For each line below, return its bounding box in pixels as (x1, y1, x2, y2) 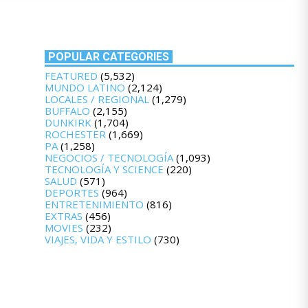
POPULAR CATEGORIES (47, 50, 169, 64)
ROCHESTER (44, 127, 106, 142)
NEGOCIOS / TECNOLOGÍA (44, 151, 173, 165)
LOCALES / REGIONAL (44, 92, 149, 107)
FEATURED (44, 69, 98, 83)
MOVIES (44, 221, 83, 235)
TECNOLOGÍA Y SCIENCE (44, 162, 164, 177)
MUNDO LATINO (44, 80, 125, 95)
